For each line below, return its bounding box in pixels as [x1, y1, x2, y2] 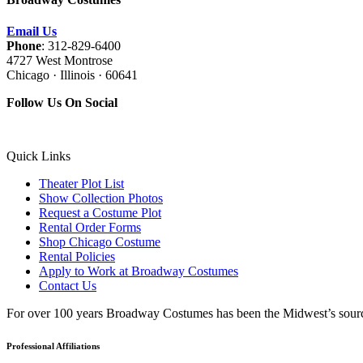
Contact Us [39, 279, 96, 293]
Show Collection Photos [39, 191, 163, 206]
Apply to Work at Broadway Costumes [39, 264, 238, 279]
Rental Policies [39, 250, 115, 264]
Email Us [6, 24, 57, 39]
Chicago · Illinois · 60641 [6, 68, 141, 83]
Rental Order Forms [39, 220, 141, 235]
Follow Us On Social [6, 96, 117, 110]
